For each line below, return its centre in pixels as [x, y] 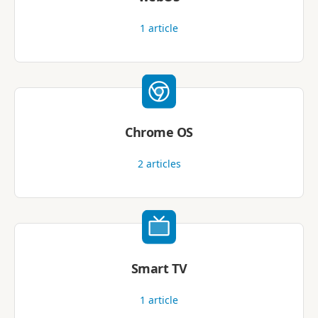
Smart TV [159, 268]
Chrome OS [159, 132]
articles [162, 164]
